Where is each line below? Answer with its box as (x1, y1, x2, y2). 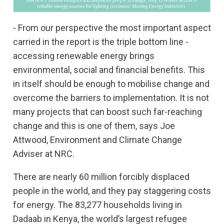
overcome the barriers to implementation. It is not (13, 92, 209, 103)
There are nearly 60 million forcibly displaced (13, 171, 189, 182)
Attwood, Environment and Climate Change (13, 134, 182, 145)
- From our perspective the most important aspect (13, 22, 211, 33)
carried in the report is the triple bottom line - (13, 36, 188, 47)
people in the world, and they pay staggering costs (13, 185, 211, 196)
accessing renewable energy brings (13, 50, 154, 61)
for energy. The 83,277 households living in (13, 199, 182, 210)
